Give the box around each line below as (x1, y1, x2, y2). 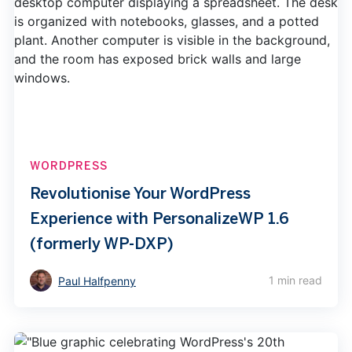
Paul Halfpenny (57, 273, 136, 288)
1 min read (269, 273, 323, 287)
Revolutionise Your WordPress (29, 182, 251, 203)
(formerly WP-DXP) (29, 233, 174, 253)
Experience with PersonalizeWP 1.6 (29, 207, 289, 228)
